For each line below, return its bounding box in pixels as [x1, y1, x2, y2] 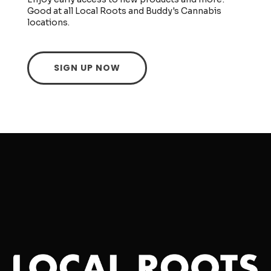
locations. [27, 16, 70, 28]
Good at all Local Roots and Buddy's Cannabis [27, 5, 221, 16]
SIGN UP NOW [53, 61, 120, 74]
